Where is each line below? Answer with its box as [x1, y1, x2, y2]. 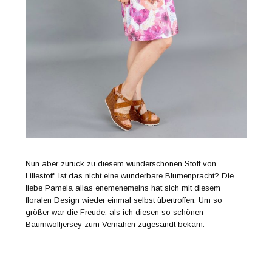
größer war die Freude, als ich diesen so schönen [25, 208, 204, 217]
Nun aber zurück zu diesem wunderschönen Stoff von [25, 159, 217, 169]
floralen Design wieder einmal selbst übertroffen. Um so [25, 195, 223, 205]
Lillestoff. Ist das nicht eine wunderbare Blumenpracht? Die [25, 171, 234, 181]
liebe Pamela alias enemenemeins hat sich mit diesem [25, 183, 221, 193]
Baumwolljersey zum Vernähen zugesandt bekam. [25, 220, 205, 229]
